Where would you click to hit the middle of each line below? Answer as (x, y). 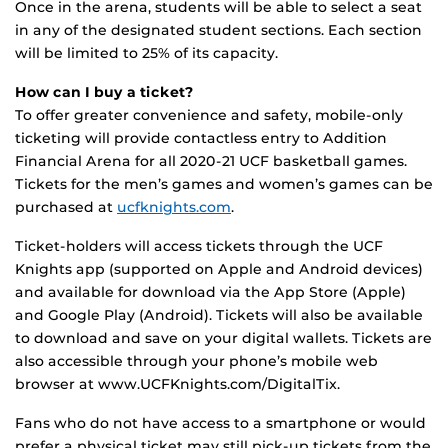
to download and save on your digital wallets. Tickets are (223, 338)
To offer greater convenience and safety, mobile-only (209, 115)
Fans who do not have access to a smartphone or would (220, 423)
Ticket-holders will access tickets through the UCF (199, 246)
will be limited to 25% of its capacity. (146, 53)
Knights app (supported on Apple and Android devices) (219, 269)
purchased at (66, 207)
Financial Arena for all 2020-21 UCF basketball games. (211, 161)
